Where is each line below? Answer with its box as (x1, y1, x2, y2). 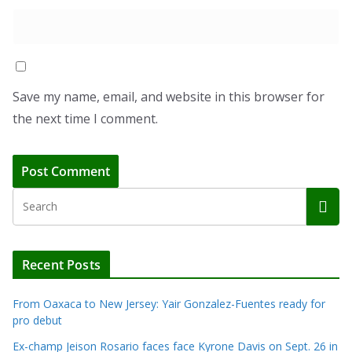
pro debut (13, 313, 62, 328)
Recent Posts (22, 256, 101, 274)
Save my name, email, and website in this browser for (13, 88, 324, 106)
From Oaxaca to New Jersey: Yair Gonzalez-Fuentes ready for (13, 296, 325, 312)
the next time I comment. (13, 110, 158, 128)
